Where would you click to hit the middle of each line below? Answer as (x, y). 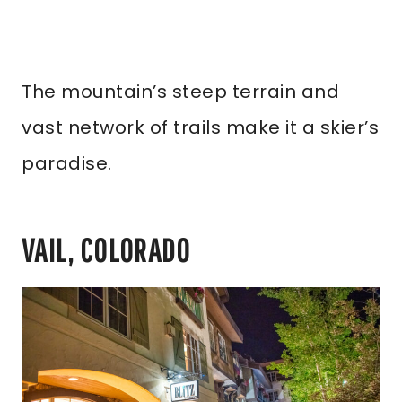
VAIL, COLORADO (106, 250)
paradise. (67, 163)
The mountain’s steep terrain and (180, 92)
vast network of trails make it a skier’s (200, 127)
